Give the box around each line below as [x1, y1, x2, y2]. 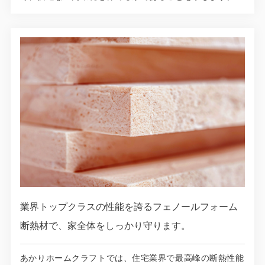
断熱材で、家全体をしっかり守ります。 [20, 221, 190, 231]
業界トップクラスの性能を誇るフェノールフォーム [20, 202, 238, 212]
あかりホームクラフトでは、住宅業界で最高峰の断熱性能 [20, 254, 244, 263]
